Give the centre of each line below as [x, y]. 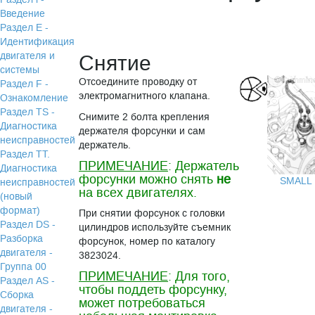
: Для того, [199, 276]
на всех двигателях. [138, 193]
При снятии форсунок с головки [152, 213]
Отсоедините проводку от [138, 82]
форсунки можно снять [148, 179]
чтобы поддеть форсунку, [153, 290]
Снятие [115, 64]
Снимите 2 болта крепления [144, 117]
